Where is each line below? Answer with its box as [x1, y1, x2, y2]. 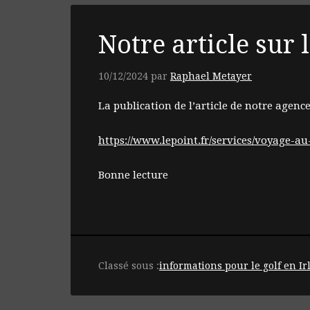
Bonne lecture [98, 168, 168, 181]
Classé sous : [98, 259, 159, 271]
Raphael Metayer [170, 70, 252, 82]
